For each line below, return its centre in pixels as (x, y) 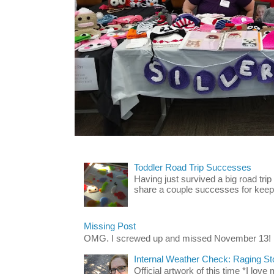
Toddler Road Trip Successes (192, 167)
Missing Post (110, 227)
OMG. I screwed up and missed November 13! (177, 238)
